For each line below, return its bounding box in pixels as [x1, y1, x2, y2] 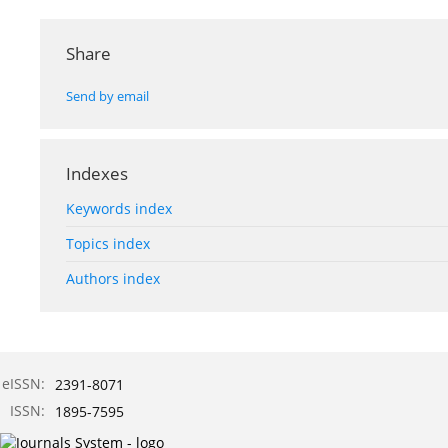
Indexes [66, 162, 128, 186]
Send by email [66, 88, 149, 106]
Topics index [66, 234, 150, 254]
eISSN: [2, 374, 45, 394]
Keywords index [66, 199, 172, 219]
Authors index [66, 269, 160, 289]
